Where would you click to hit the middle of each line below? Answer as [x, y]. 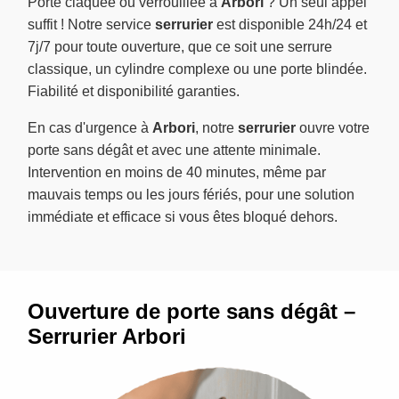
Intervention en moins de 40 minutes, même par [177, 173]
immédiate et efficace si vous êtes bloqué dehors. [183, 217]
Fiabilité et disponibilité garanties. [134, 92]
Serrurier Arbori [107, 337]
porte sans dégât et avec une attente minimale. [174, 151]
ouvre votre [333, 128]
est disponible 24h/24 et [290, 25]
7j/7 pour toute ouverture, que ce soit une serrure [180, 47]
